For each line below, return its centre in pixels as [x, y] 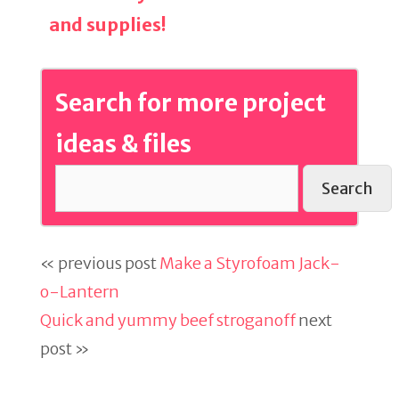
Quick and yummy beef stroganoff [168, 320]
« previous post [100, 263]
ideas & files [123, 143]
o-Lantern [80, 291]
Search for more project [191, 102]
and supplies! [107, 24]
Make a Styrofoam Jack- [250, 263]
